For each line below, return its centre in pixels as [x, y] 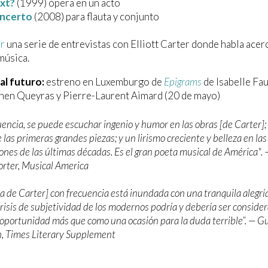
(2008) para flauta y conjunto [96, 17]
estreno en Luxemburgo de [104, 82]
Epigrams [183, 82]
